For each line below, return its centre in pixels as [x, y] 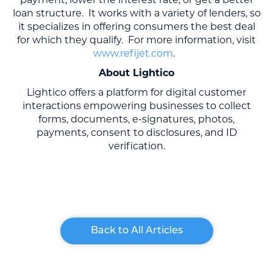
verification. [136, 146]
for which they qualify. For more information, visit [136, 40]
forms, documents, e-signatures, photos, [136, 119]
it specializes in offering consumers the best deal [136, 27]
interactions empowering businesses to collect [136, 106]
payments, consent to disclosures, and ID [136, 133]
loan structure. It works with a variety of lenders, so [136, 13]
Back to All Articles [136, 231]
